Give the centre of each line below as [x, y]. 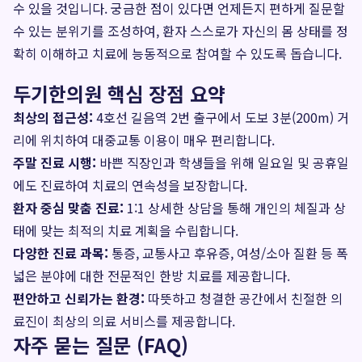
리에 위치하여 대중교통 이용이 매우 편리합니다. [144, 140]
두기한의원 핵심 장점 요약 [119, 93]
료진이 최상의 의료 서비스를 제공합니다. [124, 321]
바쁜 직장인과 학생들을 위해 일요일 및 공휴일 [223, 162]
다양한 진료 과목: [61, 253]
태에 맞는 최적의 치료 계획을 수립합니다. [126, 230]
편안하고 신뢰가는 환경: [79, 298]
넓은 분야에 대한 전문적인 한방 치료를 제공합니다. [152, 276]
